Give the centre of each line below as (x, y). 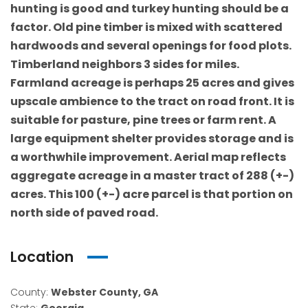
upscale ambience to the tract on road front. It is (152, 102)
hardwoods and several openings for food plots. (151, 46)
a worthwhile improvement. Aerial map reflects (148, 157)
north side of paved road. (84, 213)
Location (42, 257)
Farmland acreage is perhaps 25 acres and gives (152, 83)
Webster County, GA (104, 293)
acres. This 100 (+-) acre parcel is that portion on (152, 195)
